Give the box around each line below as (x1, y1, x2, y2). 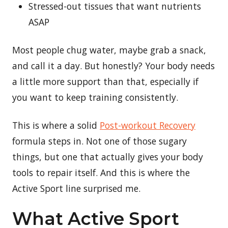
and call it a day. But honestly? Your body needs (12, 59, 215, 72)
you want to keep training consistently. (12, 91, 178, 103)
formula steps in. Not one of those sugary (12, 134, 187, 147)
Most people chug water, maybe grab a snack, (12, 43, 206, 56)
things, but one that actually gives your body (12, 150, 203, 163)
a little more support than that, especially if (12, 75, 198, 88)
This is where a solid (12, 119, 100, 131)
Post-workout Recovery (100, 119, 195, 131)
